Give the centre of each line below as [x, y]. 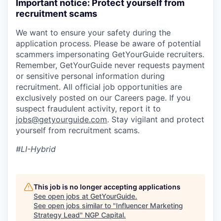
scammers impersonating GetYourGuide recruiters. [110, 55]
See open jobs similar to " [75, 206]
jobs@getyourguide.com [61, 120]
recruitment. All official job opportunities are [99, 87]
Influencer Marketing [149, 206]
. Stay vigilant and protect [156, 120]
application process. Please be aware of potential [108, 44]
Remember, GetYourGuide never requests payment [110, 65]
